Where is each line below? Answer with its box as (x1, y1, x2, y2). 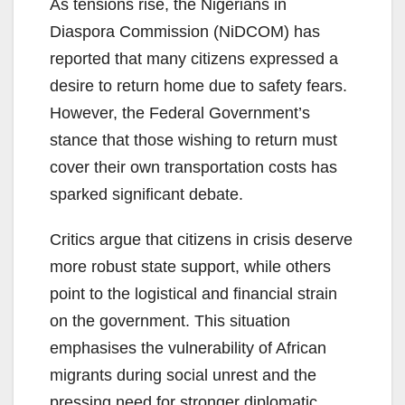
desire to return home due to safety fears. (50, 77, 347, 96)
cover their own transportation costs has (50, 158, 337, 177)
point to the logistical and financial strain (50, 285, 337, 304)
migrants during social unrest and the (50, 366, 316, 385)
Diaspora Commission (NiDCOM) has (50, 23, 320, 42)
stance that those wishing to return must (50, 131, 337, 150)
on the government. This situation (50, 312, 290, 331)
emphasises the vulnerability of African (50, 339, 326, 358)
